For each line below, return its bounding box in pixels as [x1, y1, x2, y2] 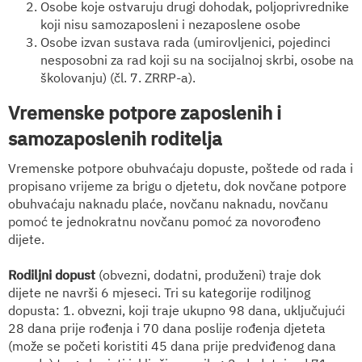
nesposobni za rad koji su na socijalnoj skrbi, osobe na [40, 51, 354, 68]
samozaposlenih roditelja [8, 125, 222, 150]
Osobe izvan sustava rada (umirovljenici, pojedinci [40, 33, 330, 50]
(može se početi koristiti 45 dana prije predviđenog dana [8, 337, 336, 354]
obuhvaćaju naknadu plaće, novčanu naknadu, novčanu [8, 195, 328, 212]
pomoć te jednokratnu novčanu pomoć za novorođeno [8, 213, 321, 229]
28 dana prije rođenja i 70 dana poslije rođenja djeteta [8, 319, 326, 336]
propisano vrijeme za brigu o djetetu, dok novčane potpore [8, 177, 347, 194]
